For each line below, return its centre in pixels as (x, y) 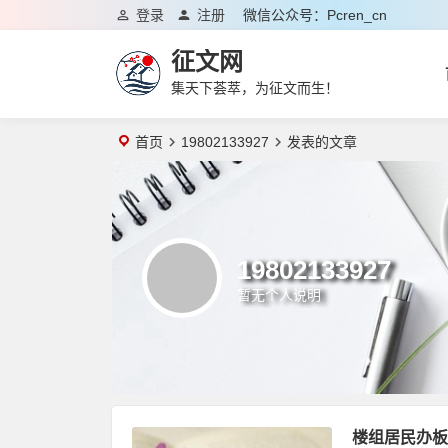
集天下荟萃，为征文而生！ (255, 88)
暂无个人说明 (279, 294)
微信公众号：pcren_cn (315, 15)
